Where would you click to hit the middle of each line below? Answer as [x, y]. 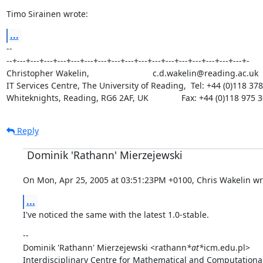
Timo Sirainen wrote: [47, 14]
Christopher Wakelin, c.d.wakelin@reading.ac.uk [132, 73]
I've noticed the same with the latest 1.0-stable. [116, 214]
